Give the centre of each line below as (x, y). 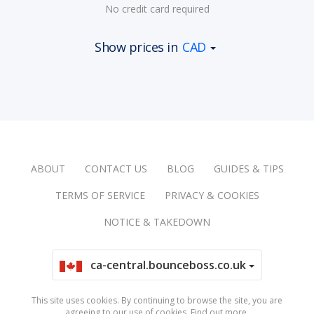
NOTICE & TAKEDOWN (157, 222)
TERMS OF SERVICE (100, 196)
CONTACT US (116, 169)
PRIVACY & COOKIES (212, 196)
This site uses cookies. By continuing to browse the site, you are (157, 301)
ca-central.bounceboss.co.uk (170, 265)
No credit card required (157, 9)
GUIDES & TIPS (248, 169)
